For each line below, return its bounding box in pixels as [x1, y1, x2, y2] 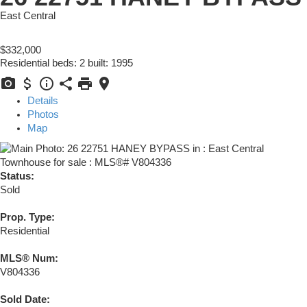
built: [88, 57, 111, 69]
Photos [27, 108, 59, 120]
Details [27, 95, 58, 106]
